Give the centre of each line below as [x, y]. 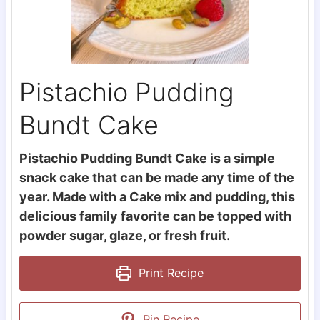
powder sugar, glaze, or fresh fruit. [124, 236]
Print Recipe [170, 273]
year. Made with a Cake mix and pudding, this [157, 197]
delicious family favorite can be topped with [155, 216]
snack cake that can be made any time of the [156, 178]
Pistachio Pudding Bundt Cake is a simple [147, 159]
